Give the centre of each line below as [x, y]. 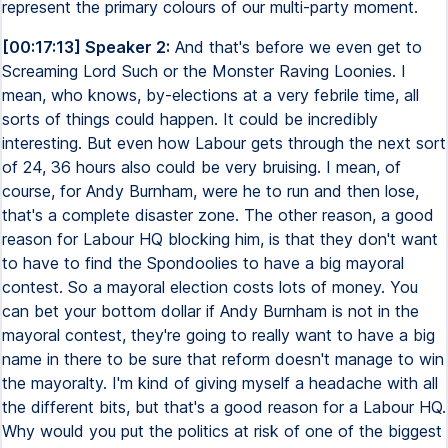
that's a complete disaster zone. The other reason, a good [218, 215]
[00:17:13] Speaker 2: [86, 47]
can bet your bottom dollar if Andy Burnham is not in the [210, 311]
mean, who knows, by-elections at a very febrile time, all [210, 95]
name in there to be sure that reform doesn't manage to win [223, 359]
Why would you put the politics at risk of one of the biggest [222, 431]
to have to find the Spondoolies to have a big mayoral [203, 263]
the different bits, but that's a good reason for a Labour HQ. [224, 407]
